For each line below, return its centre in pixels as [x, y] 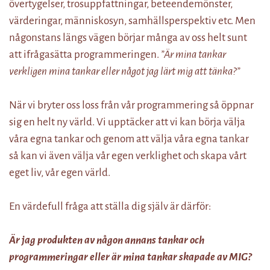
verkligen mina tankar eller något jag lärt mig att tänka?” [125, 71]
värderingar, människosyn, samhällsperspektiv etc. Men [132, 21]
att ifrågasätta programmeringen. [85, 55]
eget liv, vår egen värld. [60, 173]
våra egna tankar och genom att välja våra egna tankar [129, 139]
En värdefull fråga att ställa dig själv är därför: [110, 206]
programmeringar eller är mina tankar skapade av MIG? [130, 257]
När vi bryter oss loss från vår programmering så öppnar [131, 105]
